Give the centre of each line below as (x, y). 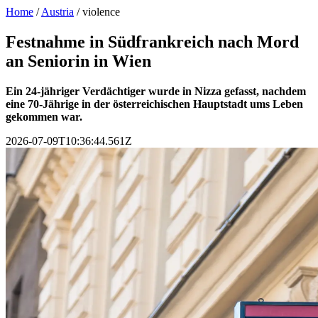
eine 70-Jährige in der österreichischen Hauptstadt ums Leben (154, 104)
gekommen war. (44, 116)
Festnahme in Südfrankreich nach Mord (152, 42)
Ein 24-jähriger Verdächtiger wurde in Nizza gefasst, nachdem (156, 91)
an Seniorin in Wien (78, 61)
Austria (57, 12)
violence (101, 12)
